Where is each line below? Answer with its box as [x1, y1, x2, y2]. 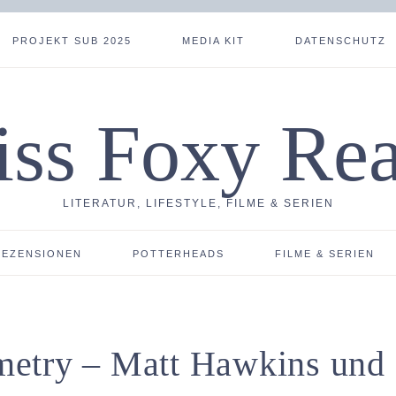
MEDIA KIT [182, 35, 245, 46]
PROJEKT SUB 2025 [12, 35, 133, 46]
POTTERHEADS [133, 248, 225, 259]
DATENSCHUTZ [294, 35, 386, 46]
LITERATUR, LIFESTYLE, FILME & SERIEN [62, 197, 334, 209]
